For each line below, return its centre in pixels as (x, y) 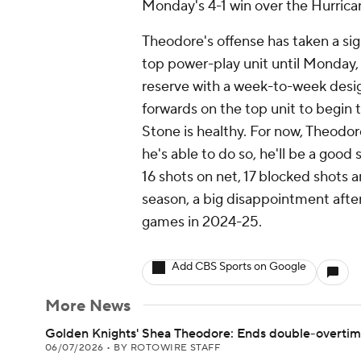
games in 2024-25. (202, 222)
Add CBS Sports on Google (239, 267)
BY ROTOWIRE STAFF (167, 348)
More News (88, 306)
